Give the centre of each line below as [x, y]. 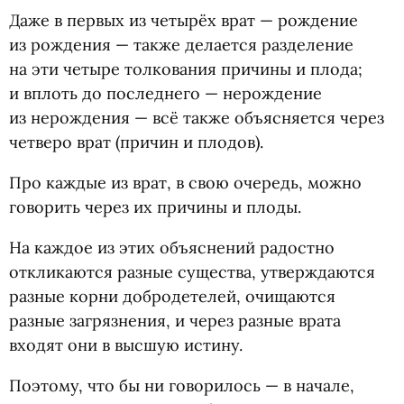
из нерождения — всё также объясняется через [197, 118]
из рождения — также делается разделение [181, 45]
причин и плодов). [192, 142]
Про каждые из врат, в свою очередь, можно [185, 183]
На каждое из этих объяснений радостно [172, 248]
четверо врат [60, 142]
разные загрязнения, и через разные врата [175, 321]
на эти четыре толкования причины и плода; [186, 69]
